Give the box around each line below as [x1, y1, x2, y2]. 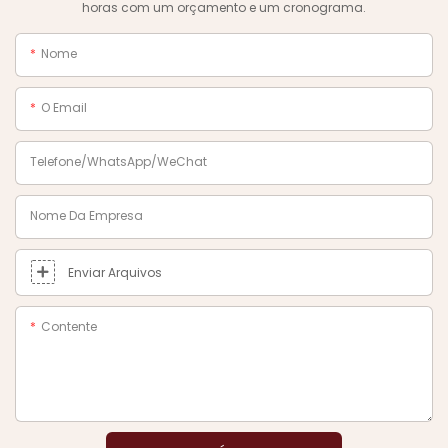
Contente [41, 317, 97, 335]
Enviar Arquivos [68, 263, 162, 281]
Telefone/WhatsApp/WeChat [30, 152, 207, 170]
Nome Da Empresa [30, 206, 143, 224]
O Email [41, 98, 87, 116]
